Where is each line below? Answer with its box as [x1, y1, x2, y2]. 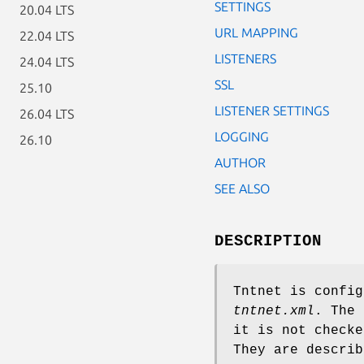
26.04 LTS [19, 106, 74, 121]
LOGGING [214, 128, 269, 144]
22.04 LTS [19, 28, 74, 43]
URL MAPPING [214, 24, 298, 40]
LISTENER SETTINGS [214, 102, 329, 118]
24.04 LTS [19, 54, 74, 69]
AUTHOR [214, 154, 266, 170]
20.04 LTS [19, 2, 74, 17]
